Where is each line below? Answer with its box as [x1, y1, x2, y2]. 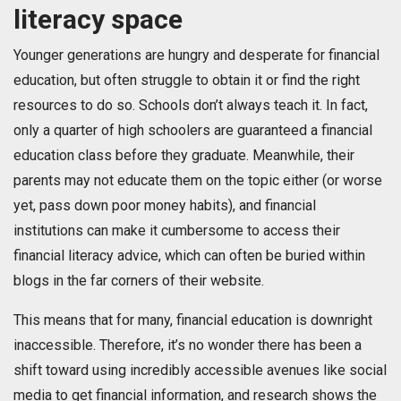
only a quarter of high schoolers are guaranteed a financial [13, 122, 372, 140]
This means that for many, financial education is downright [13, 311, 372, 329]
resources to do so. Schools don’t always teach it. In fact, [13, 97, 368, 115]
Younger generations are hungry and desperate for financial [13, 47, 380, 64]
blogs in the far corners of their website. [13, 272, 264, 290]
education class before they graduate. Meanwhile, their [13, 147, 354, 165]
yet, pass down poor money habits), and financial [13, 197, 316, 215]
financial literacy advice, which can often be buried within [13, 247, 365, 265]
